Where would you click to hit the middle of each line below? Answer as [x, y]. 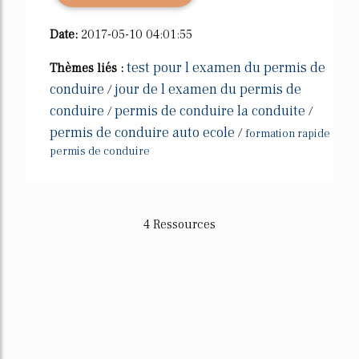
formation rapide [288, 133]
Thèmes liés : [88, 68]
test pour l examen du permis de [226, 67]
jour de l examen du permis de [208, 89]
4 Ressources [179, 224]
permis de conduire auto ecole [142, 132]
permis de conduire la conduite [210, 111]
